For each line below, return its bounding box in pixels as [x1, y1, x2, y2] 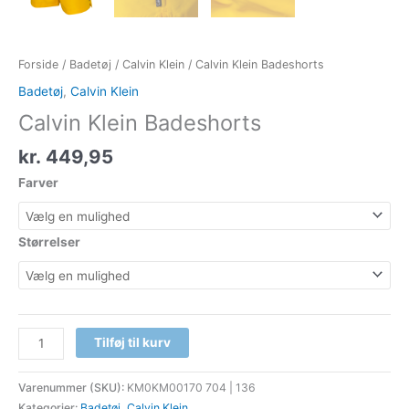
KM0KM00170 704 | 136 [127, 381, 256, 395]
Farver [18, 174, 58, 190]
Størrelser [18, 234, 80, 249]
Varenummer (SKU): [18, 381, 127, 395]
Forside [18, 57, 58, 71]
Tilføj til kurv [94, 334, 172, 350]
